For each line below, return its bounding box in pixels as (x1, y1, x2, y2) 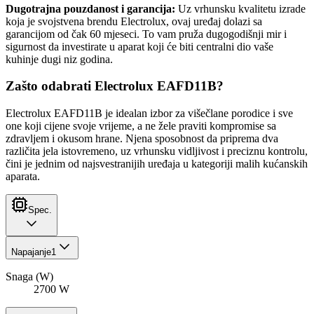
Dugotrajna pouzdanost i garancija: (6, 2, 175, 15)
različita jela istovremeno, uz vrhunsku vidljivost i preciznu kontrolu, (6, 145, 308, 158)
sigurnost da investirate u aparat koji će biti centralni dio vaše (6, 40, 273, 53)
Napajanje (11, 247, 51, 258)
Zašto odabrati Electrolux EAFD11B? (6, 78, 224, 94)
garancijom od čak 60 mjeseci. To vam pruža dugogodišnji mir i (6, 27, 287, 40)
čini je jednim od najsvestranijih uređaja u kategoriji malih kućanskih (6, 158, 308, 170)
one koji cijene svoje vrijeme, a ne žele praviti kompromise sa (6, 120, 276, 132)
